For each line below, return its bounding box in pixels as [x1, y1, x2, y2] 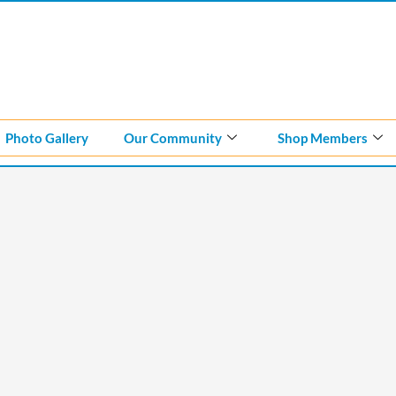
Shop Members [278, 129, 368, 146]
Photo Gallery [5, 129, 88, 146]
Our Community [124, 129, 222, 146]
